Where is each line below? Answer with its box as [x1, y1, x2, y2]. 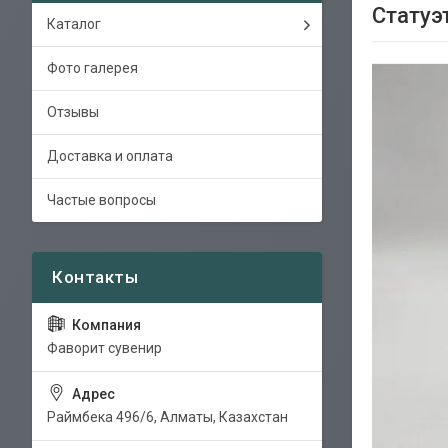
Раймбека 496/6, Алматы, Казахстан [47, 409, 288, 425]
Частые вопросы [47, 192, 156, 208]
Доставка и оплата [47, 148, 173, 164]
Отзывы [47, 104, 99, 120]
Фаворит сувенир [47, 340, 162, 356]
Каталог [47, 16, 101, 32]
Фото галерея [47, 60, 138, 76]
